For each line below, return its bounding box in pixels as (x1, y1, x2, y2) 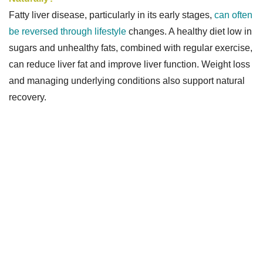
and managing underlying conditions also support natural (9, 75, 245, 86)
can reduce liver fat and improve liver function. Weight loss (9, 59, 250, 69)
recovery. (9, 92, 46, 102)
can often (214, 9, 252, 20)
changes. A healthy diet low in (129, 26, 252, 36)
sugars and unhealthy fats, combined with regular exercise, (9, 42, 252, 53)
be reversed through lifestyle (9, 26, 129, 36)
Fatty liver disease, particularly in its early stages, (9, 9, 214, 20)
